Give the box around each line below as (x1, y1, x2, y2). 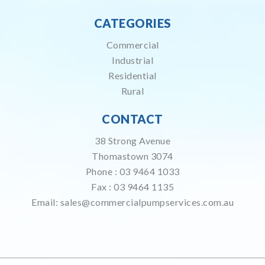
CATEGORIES (93, 16, 172, 30)
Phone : (85, 166, 119, 177)
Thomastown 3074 (92, 150, 173, 161)
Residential (108, 70, 157, 81)
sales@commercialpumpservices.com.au (60, 196, 234, 208)
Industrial (112, 54, 153, 66)
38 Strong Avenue (95, 135, 170, 146)
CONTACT (102, 112, 163, 126)
